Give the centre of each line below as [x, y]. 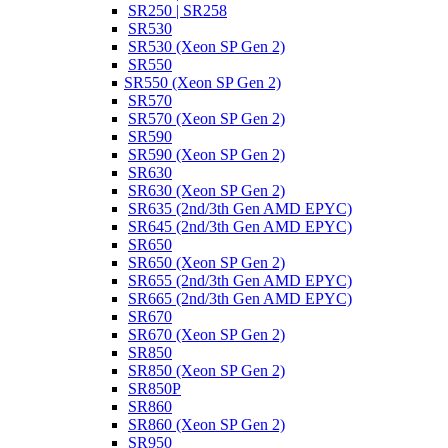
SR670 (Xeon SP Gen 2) [206, 334]
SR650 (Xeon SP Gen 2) [206, 262]
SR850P [154, 388]
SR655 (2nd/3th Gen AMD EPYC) [240, 280]
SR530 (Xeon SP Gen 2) [206, 46]
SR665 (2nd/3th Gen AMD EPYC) [240, 298]
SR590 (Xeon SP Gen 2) [206, 154]
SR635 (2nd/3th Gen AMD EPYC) [240, 208]
